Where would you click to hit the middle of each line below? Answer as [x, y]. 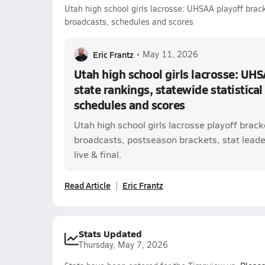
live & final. [98, 154]
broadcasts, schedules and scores [129, 22]
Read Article [87, 185]
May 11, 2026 [170, 54]
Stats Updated [110, 233]
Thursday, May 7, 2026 [123, 245]
